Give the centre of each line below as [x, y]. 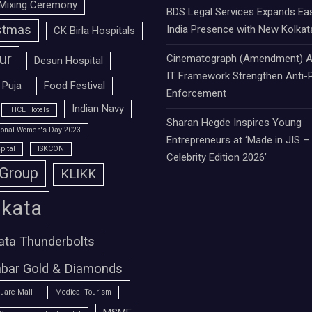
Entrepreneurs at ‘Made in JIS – [238, 140]
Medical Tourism [83, 292]
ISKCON [50, 149]
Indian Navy [97, 109]
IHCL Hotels [29, 110]
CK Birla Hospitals [94, 31]
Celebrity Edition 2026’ [217, 158]
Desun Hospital [68, 61]
